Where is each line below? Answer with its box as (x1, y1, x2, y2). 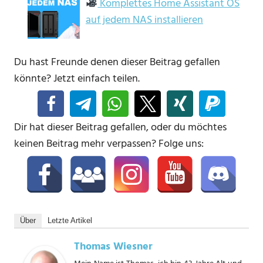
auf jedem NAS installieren (85, 11, 203, 29)
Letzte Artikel (48, 215, 92, 225)
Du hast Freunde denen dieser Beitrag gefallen (14, 53, 220, 71)
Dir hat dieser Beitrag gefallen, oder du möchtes (14, 119, 227, 136)
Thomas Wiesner (74, 238, 153, 255)
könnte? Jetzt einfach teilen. (14, 70, 140, 87)
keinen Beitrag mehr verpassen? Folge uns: (14, 135, 204, 153)
